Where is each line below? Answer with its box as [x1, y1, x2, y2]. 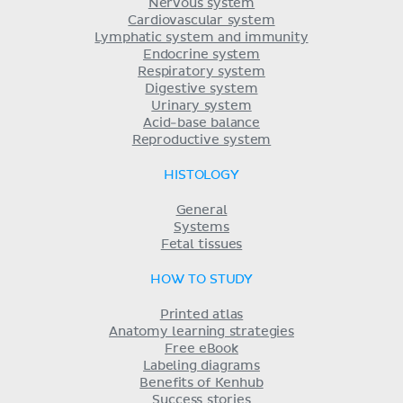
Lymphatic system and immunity [94, 31, 309, 44]
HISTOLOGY [164, 168, 239, 182]
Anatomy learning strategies [109, 325, 294, 338]
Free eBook [165, 342, 238, 355]
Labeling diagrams [143, 359, 260, 372]
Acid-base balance [143, 116, 260, 130]
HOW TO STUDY [149, 273, 254, 286]
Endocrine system [142, 48, 261, 61]
